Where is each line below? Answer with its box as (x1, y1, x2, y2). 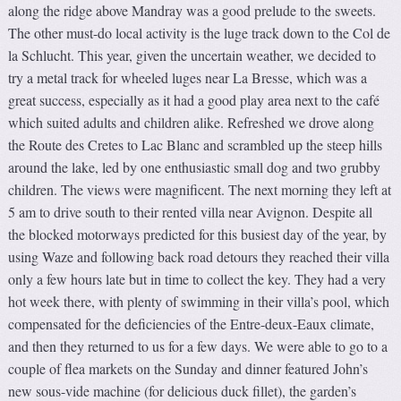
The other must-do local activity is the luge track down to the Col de (8, 23, 391, 43)
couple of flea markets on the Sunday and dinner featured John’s (8, 359, 369, 379)
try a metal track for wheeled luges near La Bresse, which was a (8, 68, 368, 88)
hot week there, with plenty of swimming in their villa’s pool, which (8, 292, 390, 311)
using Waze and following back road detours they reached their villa (8, 247, 390, 267)
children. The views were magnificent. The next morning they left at (8, 180, 392, 200)
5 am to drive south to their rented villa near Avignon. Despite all (8, 202, 373, 222)
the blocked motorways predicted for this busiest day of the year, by (8, 225, 388, 244)
